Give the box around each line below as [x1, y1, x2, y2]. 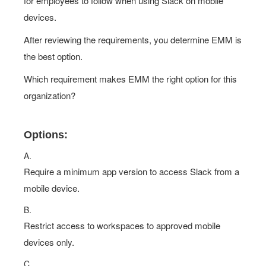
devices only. [24, 236, 74, 248]
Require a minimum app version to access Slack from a [24, 165, 239, 178]
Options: [24, 129, 68, 141]
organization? [24, 89, 75, 102]
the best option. [24, 50, 83, 62]
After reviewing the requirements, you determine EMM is [24, 33, 242, 46]
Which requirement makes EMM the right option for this [24, 72, 237, 85]
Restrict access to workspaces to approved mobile [24, 219, 220, 232]
